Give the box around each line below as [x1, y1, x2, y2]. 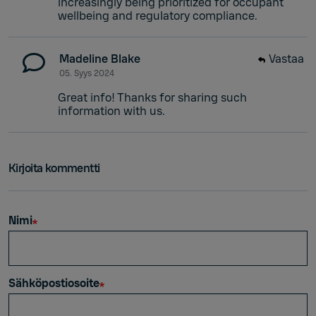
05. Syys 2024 [59, 67, 114, 79]
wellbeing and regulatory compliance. [58, 8, 257, 23]
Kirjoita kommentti [8, 160, 100, 176]
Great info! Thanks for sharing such [58, 90, 247, 105]
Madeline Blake [59, 51, 140, 66]
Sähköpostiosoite [8, 275, 99, 291]
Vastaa [269, 51, 304, 66]
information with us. [58, 103, 165, 119]
